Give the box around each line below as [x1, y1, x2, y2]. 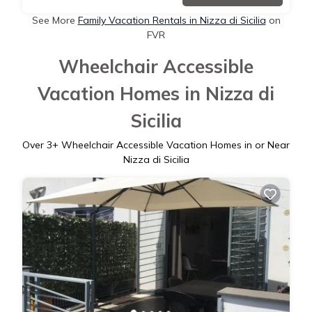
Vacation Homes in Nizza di [38, 82, 274, 106]
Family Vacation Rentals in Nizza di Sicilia [77, 14, 266, 27]
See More [31, 14, 78, 27]
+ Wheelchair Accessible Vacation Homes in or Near [52, 139, 290, 152]
